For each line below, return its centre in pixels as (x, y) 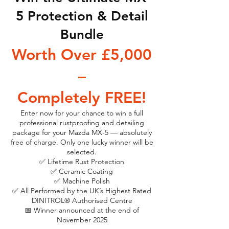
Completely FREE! (82, 98)
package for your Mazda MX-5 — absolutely (82, 132)
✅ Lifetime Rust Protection (82, 162)
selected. (82, 152)
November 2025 (82, 220)
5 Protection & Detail (82, 16)
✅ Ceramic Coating (82, 171)
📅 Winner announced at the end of (82, 210)
